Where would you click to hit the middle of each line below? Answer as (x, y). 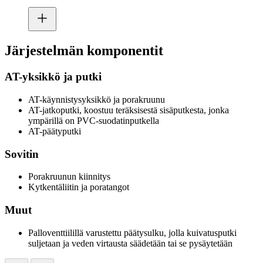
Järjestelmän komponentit (84, 51)
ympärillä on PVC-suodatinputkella (94, 120)
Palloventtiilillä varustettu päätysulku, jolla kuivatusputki (132, 232)
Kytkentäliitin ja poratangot (79, 187)
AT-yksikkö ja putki (53, 77)
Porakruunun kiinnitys (69, 177)
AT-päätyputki (55, 131)
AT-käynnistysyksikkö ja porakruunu (97, 99)
